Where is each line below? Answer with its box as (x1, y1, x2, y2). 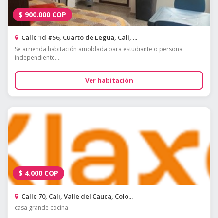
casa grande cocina (15, 203, 68, 212)
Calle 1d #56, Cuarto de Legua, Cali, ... (20, 33, 137, 42)
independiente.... (15, 54, 61, 62)
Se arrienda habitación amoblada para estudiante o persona (15, 45, 182, 54)
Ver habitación (85, 76, 133, 85)
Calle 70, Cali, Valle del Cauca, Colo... (20, 192, 133, 201)
